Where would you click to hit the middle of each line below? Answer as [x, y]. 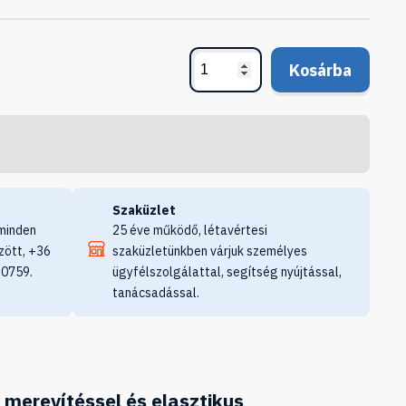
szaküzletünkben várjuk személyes [210, 251]
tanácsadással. [156, 293]
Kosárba [320, 70]
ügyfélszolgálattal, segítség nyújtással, [227, 272]
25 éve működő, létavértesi [190, 230]
